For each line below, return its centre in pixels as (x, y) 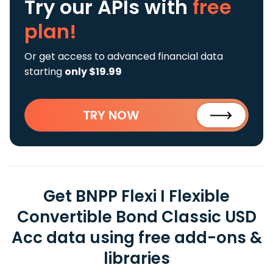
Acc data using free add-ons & (136, 238)
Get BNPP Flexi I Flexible (136, 196)
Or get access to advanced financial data (124, 56)
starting (44, 72)
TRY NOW (111, 115)
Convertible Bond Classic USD (136, 217)
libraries (136, 258)
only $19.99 (93, 72)
